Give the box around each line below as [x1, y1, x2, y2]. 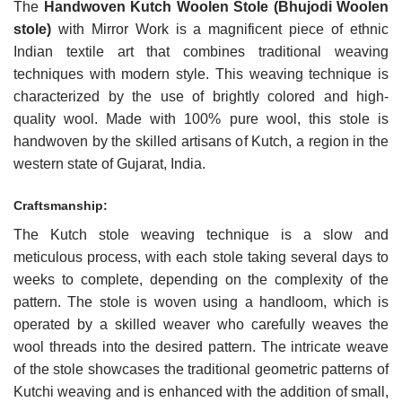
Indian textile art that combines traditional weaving [13, 43, 389, 59]
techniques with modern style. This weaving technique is [13, 66, 389, 82]
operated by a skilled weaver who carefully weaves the [13, 317, 389, 333]
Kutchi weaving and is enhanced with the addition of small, [13, 384, 389, 400]
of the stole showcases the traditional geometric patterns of [13, 362, 389, 378]
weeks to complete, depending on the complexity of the [13, 272, 389, 288]
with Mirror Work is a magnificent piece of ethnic [51, 21, 389, 37]
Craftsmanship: [13, 197, 108, 213]
